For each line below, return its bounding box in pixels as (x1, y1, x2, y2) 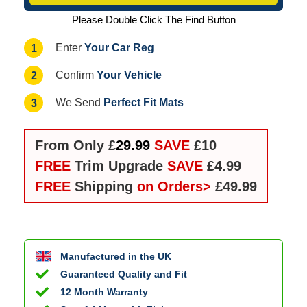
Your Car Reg (84, 40, 154, 53)
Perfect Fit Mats (103, 95, 184, 108)
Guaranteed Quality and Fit (60, 268, 187, 280)
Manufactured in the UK (60, 250, 171, 262)
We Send (56, 96, 103, 108)
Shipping (71, 178, 133, 194)
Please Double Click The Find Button (71, 14, 236, 25)
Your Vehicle (97, 68, 162, 81)
